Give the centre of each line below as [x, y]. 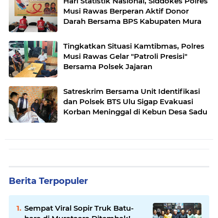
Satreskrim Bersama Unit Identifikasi [132, 91]
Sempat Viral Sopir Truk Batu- [79, 208]
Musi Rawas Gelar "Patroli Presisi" [125, 56]
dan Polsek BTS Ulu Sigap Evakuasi [128, 101]
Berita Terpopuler [48, 181]
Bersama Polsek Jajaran [108, 66]
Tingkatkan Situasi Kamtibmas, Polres [134, 46]
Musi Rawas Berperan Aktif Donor [126, 11]
